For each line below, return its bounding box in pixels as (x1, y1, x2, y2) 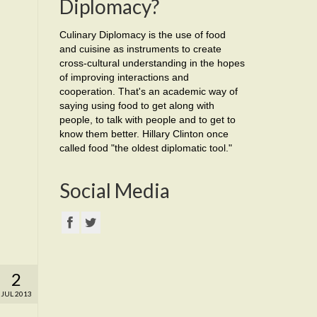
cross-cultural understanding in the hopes (59, 57, 245, 69)
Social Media (59, 178, 170, 202)
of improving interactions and (59, 71, 189, 83)
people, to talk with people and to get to (59, 114, 236, 125)
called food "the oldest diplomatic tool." (59, 142, 232, 154)
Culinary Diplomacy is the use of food (59, 29, 226, 40)
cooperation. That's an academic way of (59, 86, 238, 97)
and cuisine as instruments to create (59, 43, 221, 54)
